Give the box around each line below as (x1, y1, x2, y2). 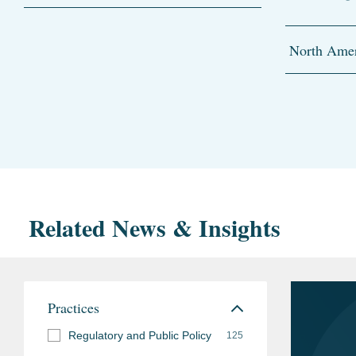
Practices (48, 297, 99, 317)
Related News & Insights (29, 209, 281, 245)
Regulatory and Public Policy (68, 328, 211, 342)
